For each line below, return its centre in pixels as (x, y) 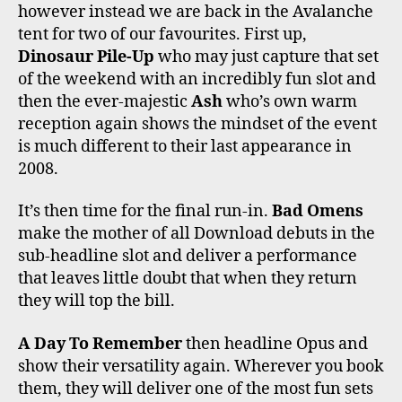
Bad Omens (318, 212)
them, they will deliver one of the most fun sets (196, 389)
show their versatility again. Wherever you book (201, 366)
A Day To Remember (100, 344)
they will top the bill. (96, 301)
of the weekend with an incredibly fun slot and (197, 79)
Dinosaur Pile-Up (86, 57)
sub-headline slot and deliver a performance (188, 257)
